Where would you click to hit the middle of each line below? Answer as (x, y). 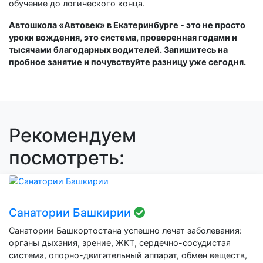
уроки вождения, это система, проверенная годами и (123, 37)
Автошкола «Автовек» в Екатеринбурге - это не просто (127, 25)
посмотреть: (67, 158)
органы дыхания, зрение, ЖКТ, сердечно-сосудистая (120, 242)
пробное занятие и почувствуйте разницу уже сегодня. (127, 62)
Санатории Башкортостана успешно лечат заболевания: (125, 230)
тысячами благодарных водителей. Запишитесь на (118, 50)
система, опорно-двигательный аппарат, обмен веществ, (128, 255)
